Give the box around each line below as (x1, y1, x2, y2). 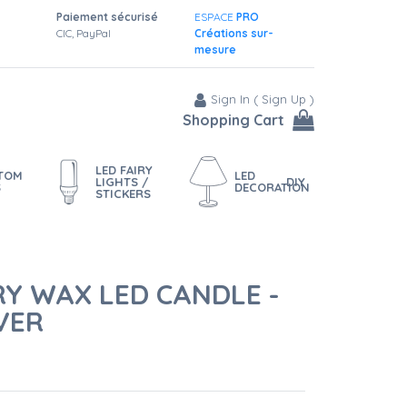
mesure (194, 43, 236, 56)
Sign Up (262, 92, 306, 106)
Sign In (211, 92, 250, 106)
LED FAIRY (95, 162, 154, 177)
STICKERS (95, 185, 152, 201)
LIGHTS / (95, 174, 149, 189)
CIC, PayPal (55, 26, 111, 40)
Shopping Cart (183, 110, 284, 129)
